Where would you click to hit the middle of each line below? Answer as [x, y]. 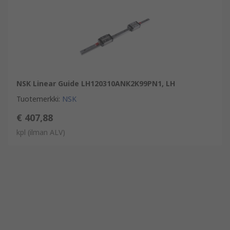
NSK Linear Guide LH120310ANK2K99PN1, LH [96, 83]
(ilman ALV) [46, 132]
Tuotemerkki [37, 99]
